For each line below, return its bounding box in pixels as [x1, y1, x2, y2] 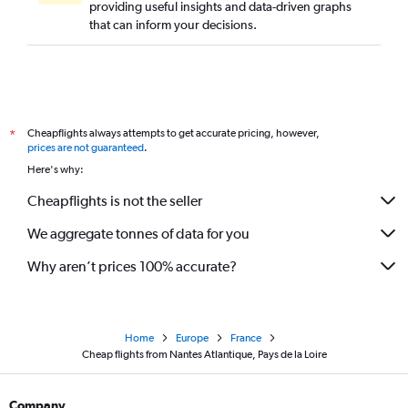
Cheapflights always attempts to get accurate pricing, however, [27, 127, 320, 140]
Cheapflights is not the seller [27, 191, 202, 209]
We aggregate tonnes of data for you [27, 224, 250, 242]
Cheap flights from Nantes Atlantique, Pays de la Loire [81, 348, 327, 362]
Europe [176, 331, 209, 345]
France [230, 331, 261, 345]
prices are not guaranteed [27, 141, 144, 155]
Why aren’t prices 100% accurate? [27, 257, 237, 275]
